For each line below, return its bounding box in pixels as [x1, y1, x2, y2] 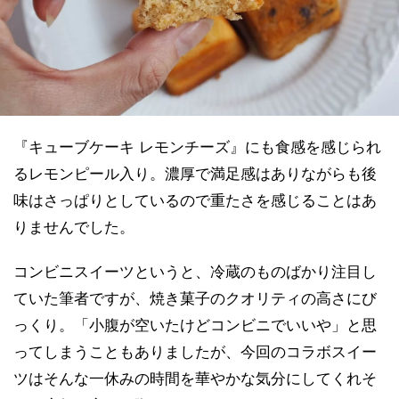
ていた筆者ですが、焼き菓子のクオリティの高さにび [13, 289, 377, 308]
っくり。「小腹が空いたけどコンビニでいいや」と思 [13, 316, 377, 335]
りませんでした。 [13, 218, 134, 237]
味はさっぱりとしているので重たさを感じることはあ [13, 191, 377, 210]
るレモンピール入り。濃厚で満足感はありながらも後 [13, 165, 377, 183]
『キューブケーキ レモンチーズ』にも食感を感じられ [13, 138, 381, 157]
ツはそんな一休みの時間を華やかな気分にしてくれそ [13, 370, 377, 388]
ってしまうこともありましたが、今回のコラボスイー [13, 343, 377, 362]
